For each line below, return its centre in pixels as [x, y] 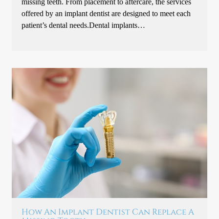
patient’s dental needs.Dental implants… [84, 25]
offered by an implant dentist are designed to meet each [106, 13]
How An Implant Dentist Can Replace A [108, 212]
